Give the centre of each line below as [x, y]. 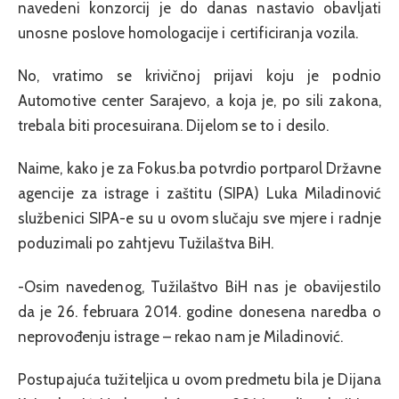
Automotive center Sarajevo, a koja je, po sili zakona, [199, 101]
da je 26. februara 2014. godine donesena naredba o [199, 311]
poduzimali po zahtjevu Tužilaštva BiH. [146, 244]
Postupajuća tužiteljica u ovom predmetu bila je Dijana [199, 380]
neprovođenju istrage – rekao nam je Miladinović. [181, 336]
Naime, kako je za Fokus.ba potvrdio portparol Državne [199, 169]
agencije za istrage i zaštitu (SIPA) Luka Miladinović [199, 194]
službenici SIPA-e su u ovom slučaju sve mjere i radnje [199, 219]
